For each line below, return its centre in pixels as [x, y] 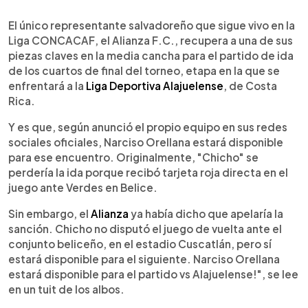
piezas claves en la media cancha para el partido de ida [151, 56]
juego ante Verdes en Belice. [83, 188]
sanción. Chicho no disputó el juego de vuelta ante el [145, 229]
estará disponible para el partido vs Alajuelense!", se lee [153, 274]
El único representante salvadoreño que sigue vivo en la [152, 25]
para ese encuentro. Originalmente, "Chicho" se [133, 157]
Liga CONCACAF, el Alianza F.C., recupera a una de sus [151, 41]
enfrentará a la [47, 86]
